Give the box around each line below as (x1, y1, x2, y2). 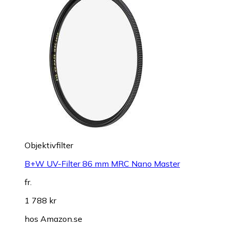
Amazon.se (40, 214, 82, 224)
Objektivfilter (25, 140, 73, 151)
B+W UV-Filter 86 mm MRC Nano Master (25, 158, 180, 169)
